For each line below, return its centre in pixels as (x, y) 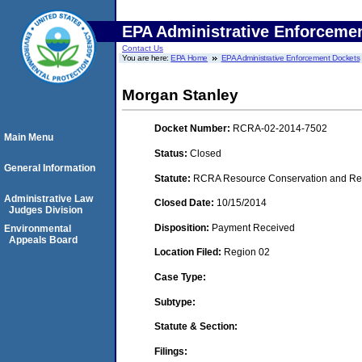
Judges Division (46, 210)
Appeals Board (43, 240)
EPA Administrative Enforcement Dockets (290, 58)
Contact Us (143, 48)
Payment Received (253, 227)
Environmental (38, 229)
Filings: (171, 351)
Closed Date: (185, 203)
